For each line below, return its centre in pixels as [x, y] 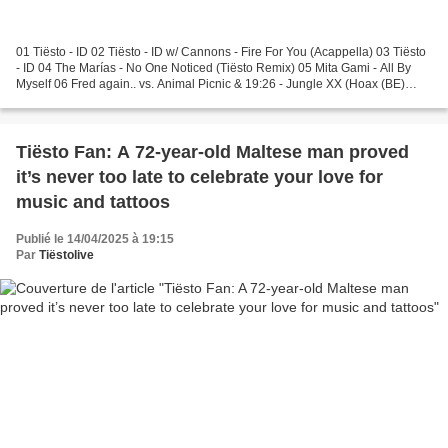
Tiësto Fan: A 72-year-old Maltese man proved [212, 152]
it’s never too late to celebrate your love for [199, 177]
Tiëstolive [66, 255]
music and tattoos [93, 202]
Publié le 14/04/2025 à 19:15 [95, 239]
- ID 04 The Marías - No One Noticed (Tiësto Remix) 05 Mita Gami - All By [213, 68]
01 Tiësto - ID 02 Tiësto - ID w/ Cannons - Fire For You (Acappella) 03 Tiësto [221, 52]
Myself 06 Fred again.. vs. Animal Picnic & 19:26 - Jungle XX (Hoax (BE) [210, 84]
